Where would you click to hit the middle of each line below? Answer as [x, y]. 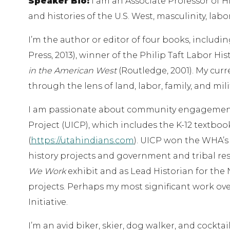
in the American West [72, 71]
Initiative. [48, 202]
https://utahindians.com [82, 141]
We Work [47, 171]
